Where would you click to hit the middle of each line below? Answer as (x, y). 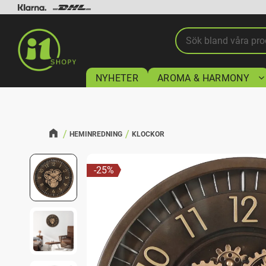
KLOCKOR (148, 134)
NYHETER (117, 78)
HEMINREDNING (96, 134)
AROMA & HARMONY (203, 78)
